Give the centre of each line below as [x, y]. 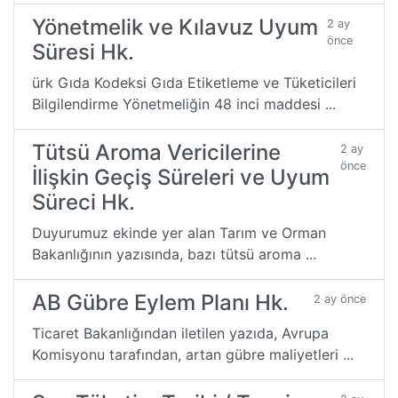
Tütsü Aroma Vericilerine [156, 152]
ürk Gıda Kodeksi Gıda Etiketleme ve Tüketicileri [194, 82]
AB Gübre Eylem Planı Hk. [160, 302]
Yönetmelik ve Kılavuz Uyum [175, 27]
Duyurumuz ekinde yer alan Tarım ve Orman [179, 232]
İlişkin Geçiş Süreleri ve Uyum [181, 177]
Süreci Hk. [84, 202]
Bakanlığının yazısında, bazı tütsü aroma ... [174, 254]
